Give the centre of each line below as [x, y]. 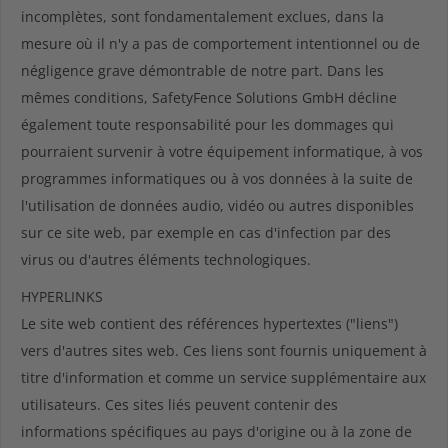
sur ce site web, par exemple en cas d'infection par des [206, 232]
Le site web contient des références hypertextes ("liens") [209, 323]
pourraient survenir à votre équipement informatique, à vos [222, 151]
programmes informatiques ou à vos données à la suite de [217, 178]
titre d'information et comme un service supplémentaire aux [223, 377]
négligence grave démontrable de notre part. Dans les [202, 70]
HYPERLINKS [62, 296]
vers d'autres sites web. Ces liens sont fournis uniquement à [224, 350]
